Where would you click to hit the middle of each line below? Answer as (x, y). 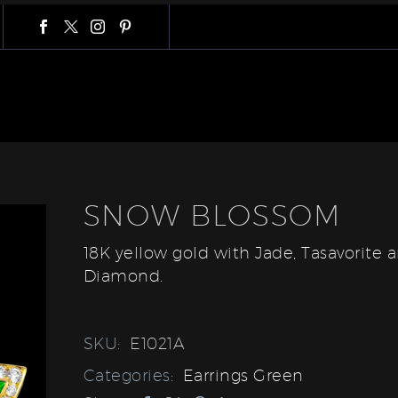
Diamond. (123, 276)
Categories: (131, 375)
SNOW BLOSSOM (212, 215)
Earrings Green (243, 375)
